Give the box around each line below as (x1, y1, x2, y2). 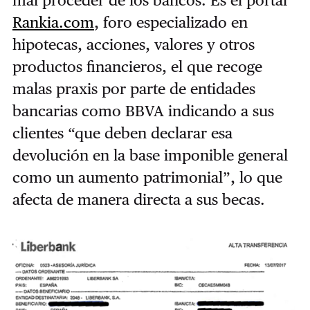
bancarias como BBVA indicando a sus (12, 102, 274, 120)
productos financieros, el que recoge (12, 57, 262, 76)
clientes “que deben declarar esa (12, 124, 232, 143)
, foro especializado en (93, 13, 248, 32)
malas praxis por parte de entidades (12, 80, 255, 98)
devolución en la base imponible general (12, 146, 288, 165)
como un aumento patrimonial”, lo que (12, 168, 282, 187)
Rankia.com (12, 13, 94, 32)
